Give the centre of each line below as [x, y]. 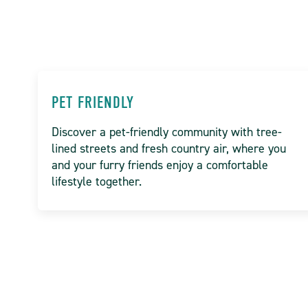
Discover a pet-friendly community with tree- [167, 132]
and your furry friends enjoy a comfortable [160, 165]
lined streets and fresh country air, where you [169, 148]
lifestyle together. [97, 181]
